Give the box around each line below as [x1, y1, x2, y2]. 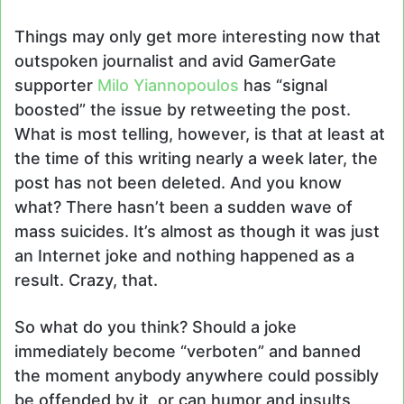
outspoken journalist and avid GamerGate [14, 50, 336, 70]
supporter [14, 75, 97, 95]
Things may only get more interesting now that [14, 26, 381, 46]
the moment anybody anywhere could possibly [14, 365, 379, 385]
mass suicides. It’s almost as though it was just [14, 221, 380, 241]
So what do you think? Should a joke [14, 317, 297, 336]
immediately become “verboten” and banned [14, 341, 361, 361]
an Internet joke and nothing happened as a [14, 245, 354, 265]
